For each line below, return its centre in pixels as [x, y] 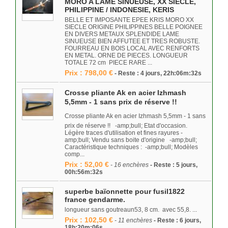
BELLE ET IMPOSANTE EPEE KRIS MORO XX [129, 20]
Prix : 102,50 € [89, 220]
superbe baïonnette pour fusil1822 [125, 191]
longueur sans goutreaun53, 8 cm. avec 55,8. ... [131, 210]
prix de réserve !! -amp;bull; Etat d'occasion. [126, 126]
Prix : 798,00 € [89, 73]
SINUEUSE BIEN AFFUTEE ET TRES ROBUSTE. [132, 41]
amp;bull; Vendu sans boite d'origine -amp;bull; [131, 140]
